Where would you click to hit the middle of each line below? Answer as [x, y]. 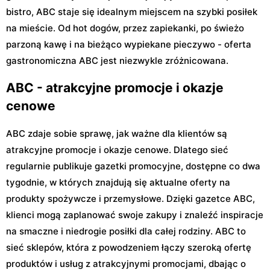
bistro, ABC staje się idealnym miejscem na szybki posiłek [132, 11]
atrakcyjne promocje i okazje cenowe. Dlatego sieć [117, 150]
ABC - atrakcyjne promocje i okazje [115, 87]
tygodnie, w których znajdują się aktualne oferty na [118, 183]
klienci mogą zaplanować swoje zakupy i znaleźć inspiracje [135, 215]
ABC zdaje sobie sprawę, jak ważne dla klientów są [117, 134]
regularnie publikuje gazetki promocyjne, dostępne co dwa [133, 166]
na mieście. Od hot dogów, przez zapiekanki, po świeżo [125, 28]
